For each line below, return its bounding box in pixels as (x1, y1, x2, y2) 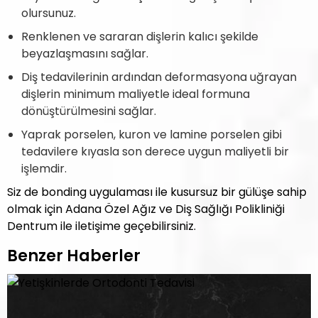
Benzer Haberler (7, 245, 141, 267)
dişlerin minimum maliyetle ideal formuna (21, 86, 250, 102)
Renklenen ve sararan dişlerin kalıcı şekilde (21, 28, 258, 45)
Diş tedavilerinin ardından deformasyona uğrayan (21, 69, 297, 85)
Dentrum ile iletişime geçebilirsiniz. (7, 218, 196, 234)
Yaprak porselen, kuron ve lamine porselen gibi (21, 126, 282, 143)
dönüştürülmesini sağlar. (21, 103, 156, 119)
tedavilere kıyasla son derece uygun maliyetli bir (21, 143, 289, 160)
